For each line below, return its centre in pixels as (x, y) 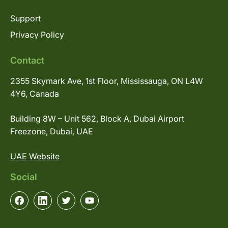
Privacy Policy (37, 34)
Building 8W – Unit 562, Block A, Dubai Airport (97, 118)
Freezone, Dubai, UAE (52, 131)
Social (24, 177)
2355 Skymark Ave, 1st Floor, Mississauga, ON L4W (107, 81)
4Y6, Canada (35, 93)
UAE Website (35, 156)
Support (25, 18)
